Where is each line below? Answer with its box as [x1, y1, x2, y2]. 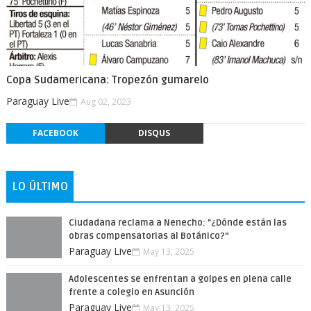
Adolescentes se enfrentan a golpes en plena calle [68, 274, 292, 285]
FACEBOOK [32, 127, 78, 139]
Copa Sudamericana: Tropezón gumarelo [6, 74, 209, 86]
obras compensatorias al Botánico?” [68, 230, 229, 242]
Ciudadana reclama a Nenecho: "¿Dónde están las [68, 217, 287, 228]
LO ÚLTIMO [11, 180, 68, 194]
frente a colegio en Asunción [68, 287, 194, 298]
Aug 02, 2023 [80, 96, 131, 108]
